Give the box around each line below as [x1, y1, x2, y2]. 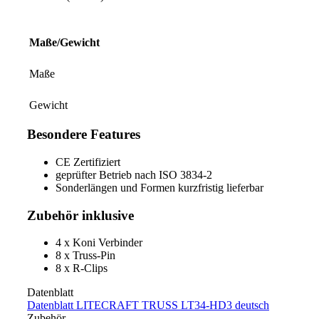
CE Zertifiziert [56, 156, 120, 169]
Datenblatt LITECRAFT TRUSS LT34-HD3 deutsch [27, 299, 269, 312]
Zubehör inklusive [27, 207, 134, 223]
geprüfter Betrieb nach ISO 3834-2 [56, 169, 212, 182]
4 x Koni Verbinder [56, 236, 142, 249]
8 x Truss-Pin [56, 249, 115, 262]
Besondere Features [27, 127, 140, 142]
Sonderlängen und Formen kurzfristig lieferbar [56, 182, 263, 194]
